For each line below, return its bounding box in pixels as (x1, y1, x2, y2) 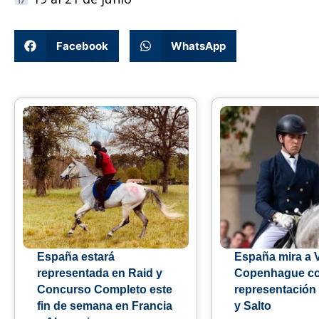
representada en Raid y (37, 267, 162, 280)
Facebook (56, 38, 108, 53)
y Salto (234, 300, 271, 313)
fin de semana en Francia (37, 300, 172, 313)
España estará (37, 251, 115, 263)
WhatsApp (171, 38, 226, 53)
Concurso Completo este (37, 283, 172, 296)
